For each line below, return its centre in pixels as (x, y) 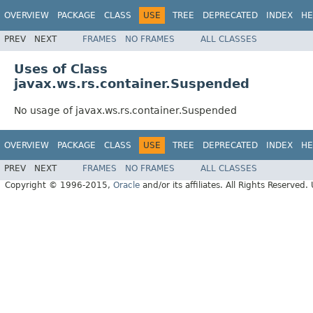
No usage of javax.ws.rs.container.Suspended (125, 110)
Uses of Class (61, 68)
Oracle (126, 185)
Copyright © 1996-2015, (59, 185)
